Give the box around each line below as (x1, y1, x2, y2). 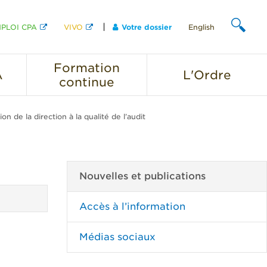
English (188, 23, 215, 32)
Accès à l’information (79, 201, 185, 212)
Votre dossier (122, 23, 172, 32)
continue (59, 75, 114, 89)
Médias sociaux (79, 231, 156, 243)
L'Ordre (183, 68, 231, 82)
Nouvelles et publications (79, 170, 206, 182)
